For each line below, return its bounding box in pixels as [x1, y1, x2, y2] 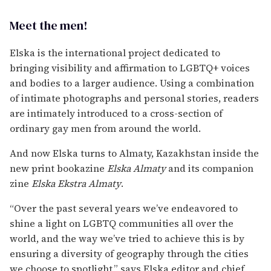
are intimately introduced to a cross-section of [10, 106, 223, 120]
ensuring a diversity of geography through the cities [10, 246, 249, 260]
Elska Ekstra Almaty [31, 176, 121, 190]
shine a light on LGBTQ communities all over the [10, 216, 233, 230]
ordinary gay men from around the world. [10, 121, 201, 135]
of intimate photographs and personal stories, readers [10, 91, 259, 105]
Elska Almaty [107, 161, 166, 175]
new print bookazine [10, 161, 107, 175]
